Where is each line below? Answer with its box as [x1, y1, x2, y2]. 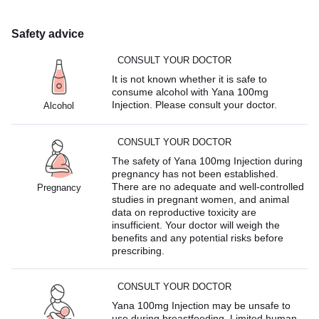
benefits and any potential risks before [112, 231, 284, 244]
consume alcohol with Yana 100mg [112, 85, 269, 98]
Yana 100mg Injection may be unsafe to [112, 299, 291, 311]
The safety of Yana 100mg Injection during [112, 155, 303, 167]
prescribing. [112, 244, 165, 256]
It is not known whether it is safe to [112, 73, 268, 85]
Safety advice [11, 27, 84, 40]
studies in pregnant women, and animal [112, 193, 290, 205]
